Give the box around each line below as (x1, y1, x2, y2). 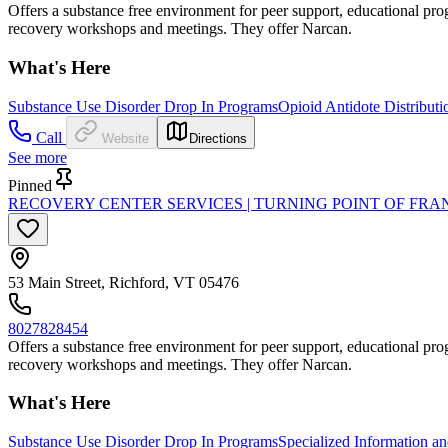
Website (102, 130, 149, 146)
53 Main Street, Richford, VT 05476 (8, 273, 239, 291)
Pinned (8, 176, 52, 194)
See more (8, 148, 67, 166)
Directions (189, 130, 247, 146)
